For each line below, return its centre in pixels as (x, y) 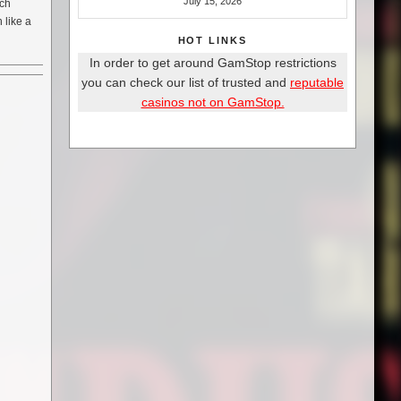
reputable (317, 83)
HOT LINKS (213, 41)
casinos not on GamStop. (213, 102)
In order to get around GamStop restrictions (213, 63)
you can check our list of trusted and (186, 83)
